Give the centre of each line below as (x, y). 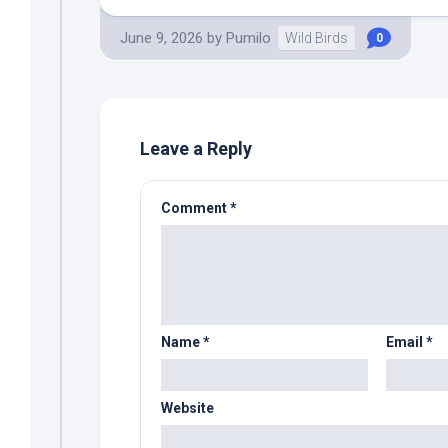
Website (187, 407)
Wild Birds (316, 37)
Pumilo (248, 37)
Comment (195, 207)
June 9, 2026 (161, 37)
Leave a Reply (196, 148)
